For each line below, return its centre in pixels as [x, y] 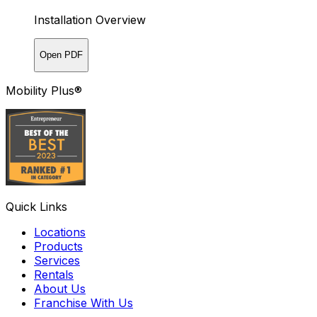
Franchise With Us [83, 302]
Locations [60, 232]
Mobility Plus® [44, 90]
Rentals [54, 274]
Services [57, 260]
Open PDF [61, 55]
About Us [60, 288]
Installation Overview [90, 19]
